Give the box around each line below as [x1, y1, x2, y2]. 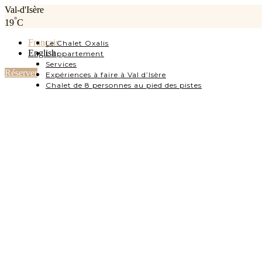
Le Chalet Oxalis [46, 39, 109, 47]
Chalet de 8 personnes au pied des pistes [46, 81, 202, 89]
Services [46, 60, 77, 68]
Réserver [5, 68, 37, 78]
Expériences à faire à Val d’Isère [46, 70, 166, 79]
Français [28, 37, 59, 48]
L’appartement [46, 49, 104, 58]
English [28, 48, 56, 58]
